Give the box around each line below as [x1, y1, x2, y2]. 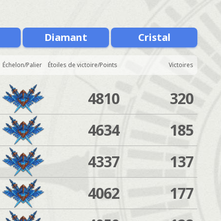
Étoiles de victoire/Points [48, 61, 118, 69]
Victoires [169, 61, 193, 69]
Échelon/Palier [2, 61, 42, 69]
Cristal [138, 31, 171, 44]
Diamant [44, 31, 88, 44]
